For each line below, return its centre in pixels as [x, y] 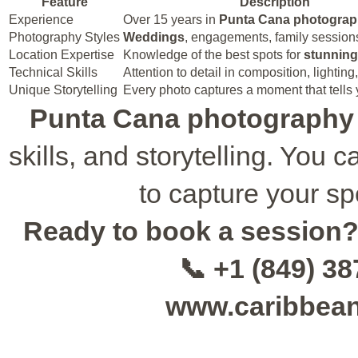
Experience [41, 19]
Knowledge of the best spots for [213, 54]
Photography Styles [64, 37]
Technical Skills [53, 72]
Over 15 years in [171, 19]
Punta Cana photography [192, 118]
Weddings [154, 37]
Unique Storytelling [63, 89]
